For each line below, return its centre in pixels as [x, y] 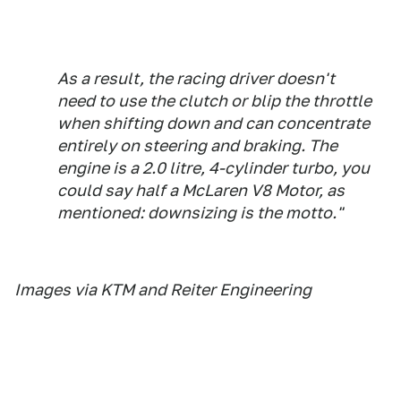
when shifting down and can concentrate [213, 123]
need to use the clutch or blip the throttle [214, 101]
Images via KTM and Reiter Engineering [163, 290]
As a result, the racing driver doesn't [196, 78]
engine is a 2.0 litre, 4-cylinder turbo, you [213, 168]
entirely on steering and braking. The [197, 145]
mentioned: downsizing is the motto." [200, 213]
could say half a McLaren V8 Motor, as [201, 190]
